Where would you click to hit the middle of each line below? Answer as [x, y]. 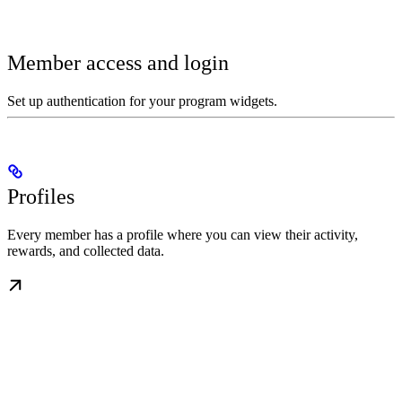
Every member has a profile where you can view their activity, [183, 234]
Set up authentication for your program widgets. [142, 100]
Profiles [41, 196]
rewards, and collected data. [86, 250]
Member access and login [118, 62]
